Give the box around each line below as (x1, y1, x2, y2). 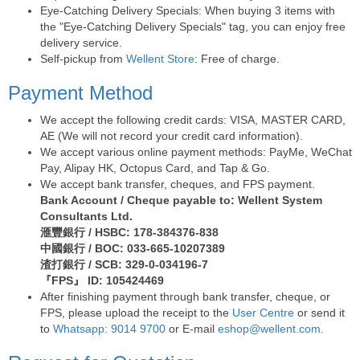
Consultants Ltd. (40, 209, 133, 223)
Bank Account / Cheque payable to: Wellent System (40, 193, 322, 207)
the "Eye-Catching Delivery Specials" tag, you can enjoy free (40, 19, 346, 33)
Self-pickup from (40, 51, 126, 65)
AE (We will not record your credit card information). (40, 129, 303, 142)
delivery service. (40, 35, 122, 49)
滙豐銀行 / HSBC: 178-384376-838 (40, 225, 219, 239)
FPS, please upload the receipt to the (40, 305, 232, 319)
